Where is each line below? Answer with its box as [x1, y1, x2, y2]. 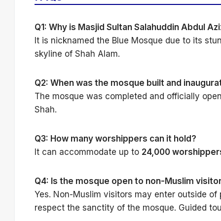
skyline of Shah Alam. [35, 49, 120, 59]
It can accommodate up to [35, 147, 142, 157]
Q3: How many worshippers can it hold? [35, 134, 196, 144]
